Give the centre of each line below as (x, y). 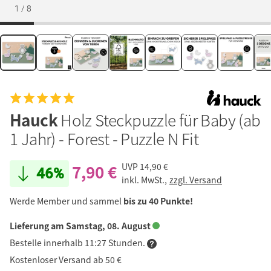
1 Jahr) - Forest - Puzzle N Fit (104, 138)
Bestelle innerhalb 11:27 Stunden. (78, 242)
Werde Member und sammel (67, 201)
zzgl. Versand (196, 180)
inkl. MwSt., (145, 180)
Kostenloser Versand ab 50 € (66, 259)
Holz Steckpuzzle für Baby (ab (161, 119)
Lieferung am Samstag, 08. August (81, 225)
